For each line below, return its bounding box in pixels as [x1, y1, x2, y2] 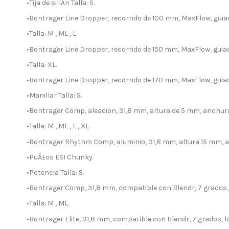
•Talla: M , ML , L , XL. [27, 122, 90, 131]
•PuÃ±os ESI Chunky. [27, 152, 94, 162]
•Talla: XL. [27, 60, 57, 69]
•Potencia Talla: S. [27, 168, 84, 177]
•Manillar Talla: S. [27, 91, 82, 100]
